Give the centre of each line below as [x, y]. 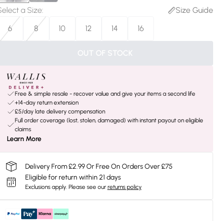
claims [23, 129]
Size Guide [194, 10]
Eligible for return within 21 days [73, 177]
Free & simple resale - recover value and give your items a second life [105, 94]
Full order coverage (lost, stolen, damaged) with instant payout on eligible [109, 120]
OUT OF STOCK [105, 53]
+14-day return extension [46, 103]
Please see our [87, 187]
